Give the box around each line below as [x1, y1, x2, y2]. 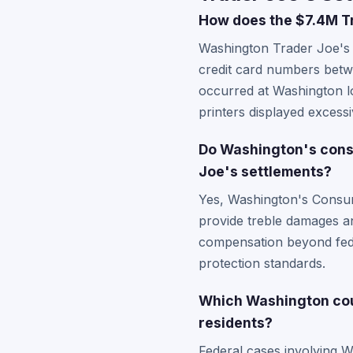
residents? [199, 314, 273, 331]
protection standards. [199, 255, 325, 271]
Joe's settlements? [199, 163, 332, 180]
